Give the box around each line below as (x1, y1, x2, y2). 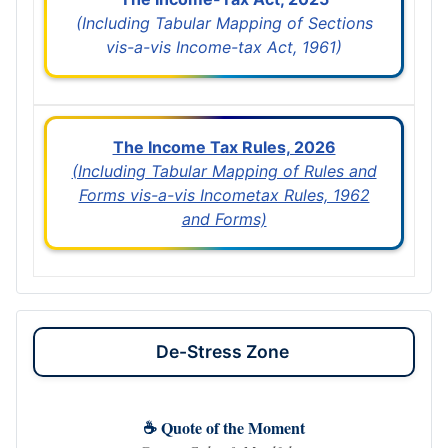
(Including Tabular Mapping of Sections (75, 12, 373, 33)
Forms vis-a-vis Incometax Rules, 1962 (78, 184, 370, 205)
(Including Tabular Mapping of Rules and (71, 160, 377, 181)
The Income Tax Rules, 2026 (112, 136, 336, 157)
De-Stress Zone (155, 340, 293, 362)
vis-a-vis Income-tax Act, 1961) (106, 36, 342, 57)
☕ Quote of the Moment (143, 415, 305, 439)
